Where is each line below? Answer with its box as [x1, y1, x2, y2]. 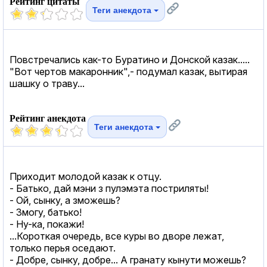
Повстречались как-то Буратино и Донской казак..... [10, 53, 250, 66]
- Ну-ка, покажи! [10, 218, 84, 230]
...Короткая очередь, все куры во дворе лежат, [10, 229, 224, 242]
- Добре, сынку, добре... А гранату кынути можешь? [10, 253, 246, 266]
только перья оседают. [10, 241, 116, 254]
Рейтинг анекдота [10, 113, 86, 123]
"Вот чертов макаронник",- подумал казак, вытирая [10, 65, 247, 77]
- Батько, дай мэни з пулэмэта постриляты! [10, 182, 209, 194]
